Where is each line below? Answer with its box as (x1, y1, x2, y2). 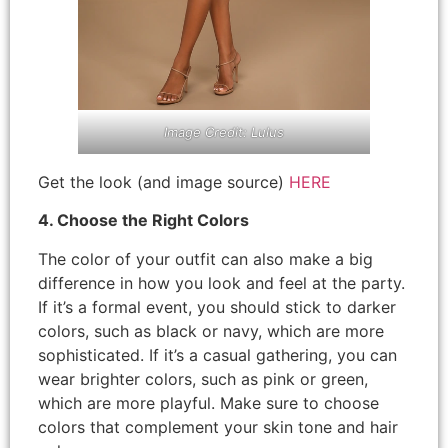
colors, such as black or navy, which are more (38, 320, 384, 341)
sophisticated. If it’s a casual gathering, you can (38, 344, 397, 365)
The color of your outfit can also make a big (38, 248, 373, 269)
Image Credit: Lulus (164, 123, 284, 140)
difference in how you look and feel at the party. (38, 272, 405, 293)
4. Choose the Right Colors (38, 210, 249, 231)
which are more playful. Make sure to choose (38, 392, 379, 413)
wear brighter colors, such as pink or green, (38, 368, 368, 389)
